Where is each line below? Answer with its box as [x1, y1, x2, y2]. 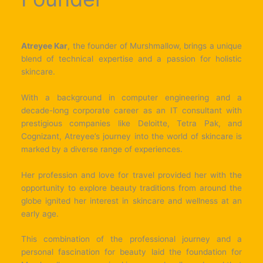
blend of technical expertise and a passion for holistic [21, 53, 242, 63]
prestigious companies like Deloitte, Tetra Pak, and [21, 118, 242, 128]
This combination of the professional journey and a [21, 234, 242, 244]
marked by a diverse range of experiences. [21, 144, 183, 154]
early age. [21, 208, 59, 218]
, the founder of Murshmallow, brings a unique [68, 41, 242, 50]
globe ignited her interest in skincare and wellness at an [21, 195, 242, 205]
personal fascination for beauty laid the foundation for [21, 247, 242, 257]
